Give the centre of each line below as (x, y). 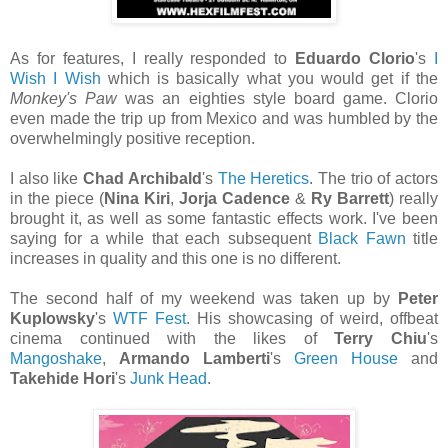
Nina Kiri (137, 198)
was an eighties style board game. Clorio (277, 98)
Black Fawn (362, 238)
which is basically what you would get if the (269, 78)
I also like (47, 178)
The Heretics (263, 178)
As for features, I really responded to (153, 58)
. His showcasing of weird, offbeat (312, 318)
